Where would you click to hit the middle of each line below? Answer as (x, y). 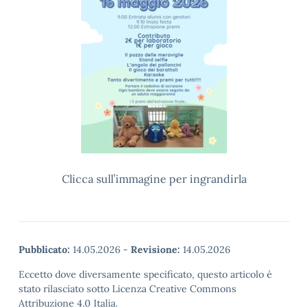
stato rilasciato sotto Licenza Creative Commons (128, 289)
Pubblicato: (44, 250)
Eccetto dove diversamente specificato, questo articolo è (145, 274)
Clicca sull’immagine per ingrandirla (154, 179)
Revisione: (155, 250)
